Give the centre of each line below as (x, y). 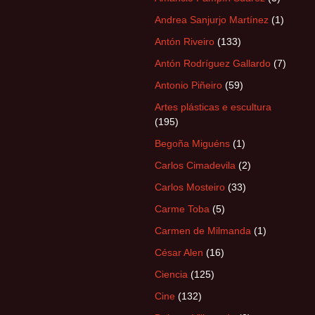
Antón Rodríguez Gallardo (213, 63)
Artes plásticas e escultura (213, 107)
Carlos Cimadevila (195, 165)
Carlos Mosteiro (190, 187)
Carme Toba (182, 209)
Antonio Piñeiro (188, 85)
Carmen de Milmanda (203, 231)
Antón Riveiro (185, 41)
